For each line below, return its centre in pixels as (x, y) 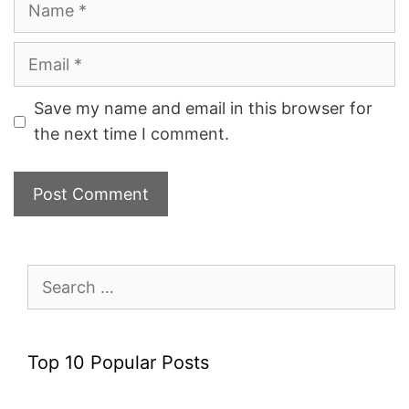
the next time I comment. (131, 134)
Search (52, 276)
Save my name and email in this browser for (203, 109)
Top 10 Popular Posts (118, 363)
